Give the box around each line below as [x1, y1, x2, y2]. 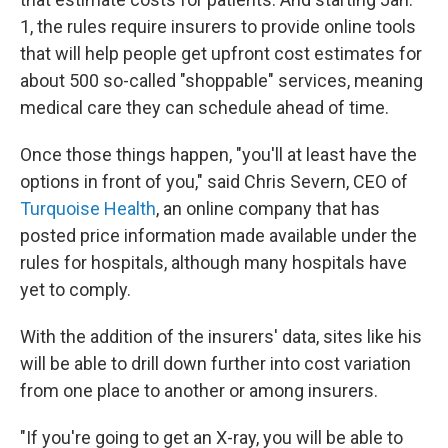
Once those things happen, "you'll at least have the [20, 144, 417, 166]
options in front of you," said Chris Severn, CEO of [20, 171, 408, 193]
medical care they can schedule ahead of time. [20, 97, 389, 119]
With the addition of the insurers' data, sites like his [20, 326, 422, 348]
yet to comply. [20, 279, 131, 301]
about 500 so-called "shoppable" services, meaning [20, 70, 423, 92]
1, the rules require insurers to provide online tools [20, 16, 416, 38]
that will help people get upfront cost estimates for [20, 43, 422, 65]
